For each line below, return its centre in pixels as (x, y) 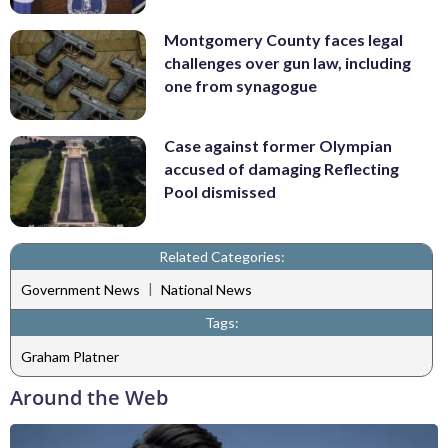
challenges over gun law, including (287, 62)
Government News (80, 290)
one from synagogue (240, 85)
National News (206, 290)
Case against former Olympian (278, 146)
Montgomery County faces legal (283, 39)
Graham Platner (70, 356)
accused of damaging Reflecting (281, 169)
